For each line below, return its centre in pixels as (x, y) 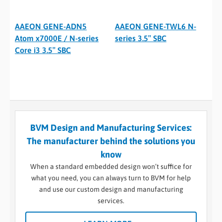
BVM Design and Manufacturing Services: (111, 128)
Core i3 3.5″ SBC (43, 50)
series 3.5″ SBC (140, 38)
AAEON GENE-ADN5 (51, 27)
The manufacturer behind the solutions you (111, 141)
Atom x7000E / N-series (57, 38)
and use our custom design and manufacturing (111, 190)
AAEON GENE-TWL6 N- (155, 27)
